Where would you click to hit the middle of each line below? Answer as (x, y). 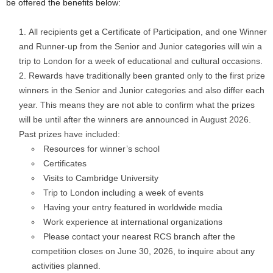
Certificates (65, 163)
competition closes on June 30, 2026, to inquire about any (143, 251)
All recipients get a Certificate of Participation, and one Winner (148, 32)
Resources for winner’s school (101, 149)
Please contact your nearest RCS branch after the (139, 236)
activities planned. (66, 266)
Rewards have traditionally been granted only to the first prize (147, 76)
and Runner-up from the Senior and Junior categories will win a (140, 46)
